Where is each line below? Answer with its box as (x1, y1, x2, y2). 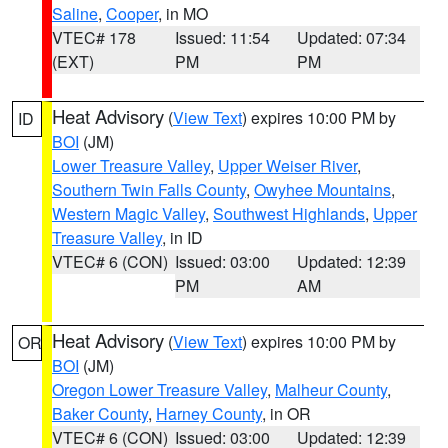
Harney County (156, 402, 262, 425)
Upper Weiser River (218, 154, 357, 177)
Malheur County (275, 378, 387, 401)
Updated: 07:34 (297, 26, 407, 49)
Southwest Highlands (213, 202, 365, 225)
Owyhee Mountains (254, 178, 391, 201)
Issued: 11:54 (174, 26, 270, 49)
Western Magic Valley (52, 202, 205, 225)
